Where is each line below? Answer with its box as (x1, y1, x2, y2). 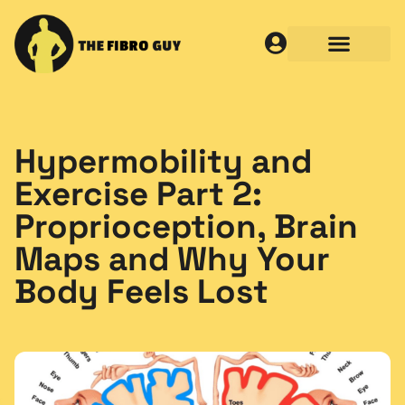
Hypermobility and (14, 139, 312, 183)
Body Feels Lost (14, 269, 268, 313)
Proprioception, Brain (14, 204, 358, 248)
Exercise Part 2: (14, 172, 262, 215)
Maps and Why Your (14, 237, 330, 280)
